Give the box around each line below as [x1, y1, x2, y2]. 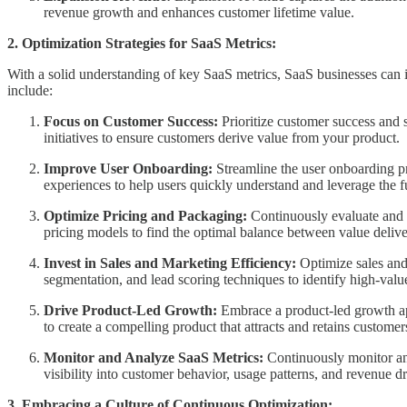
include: [7, 82, 53, 98]
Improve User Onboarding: [44, 160, 213, 176]
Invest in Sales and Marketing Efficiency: [44, 254, 296, 271]
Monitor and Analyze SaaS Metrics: [44, 349, 263, 365]
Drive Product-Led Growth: [44, 302, 217, 318]
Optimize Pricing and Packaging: [44, 207, 247, 223]
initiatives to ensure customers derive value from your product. [44, 129, 400, 145]
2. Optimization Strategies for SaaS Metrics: [7, 35, 276, 51]
